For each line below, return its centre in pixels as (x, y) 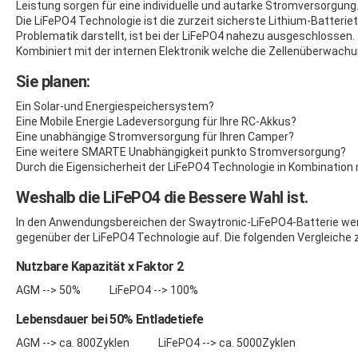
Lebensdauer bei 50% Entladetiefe (110, 319)
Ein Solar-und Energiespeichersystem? (115, 106)
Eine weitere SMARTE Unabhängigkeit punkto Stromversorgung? (181, 151)
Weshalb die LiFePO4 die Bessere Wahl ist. (162, 197)
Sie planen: (53, 81)
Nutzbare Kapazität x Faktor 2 (100, 266)
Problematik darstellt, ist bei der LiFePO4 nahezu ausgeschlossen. (185, 36)
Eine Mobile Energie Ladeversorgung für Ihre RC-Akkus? (156, 121)
